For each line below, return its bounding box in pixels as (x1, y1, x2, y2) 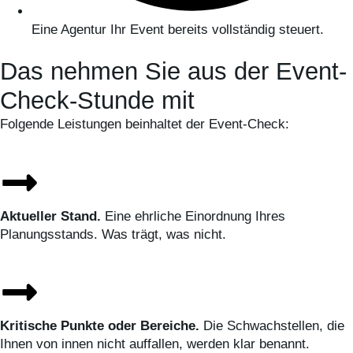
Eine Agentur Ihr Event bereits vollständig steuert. (32, 22, 324, 38)
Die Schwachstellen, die (199, 318, 344, 334)
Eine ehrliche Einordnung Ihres (101, 208, 285, 224)
